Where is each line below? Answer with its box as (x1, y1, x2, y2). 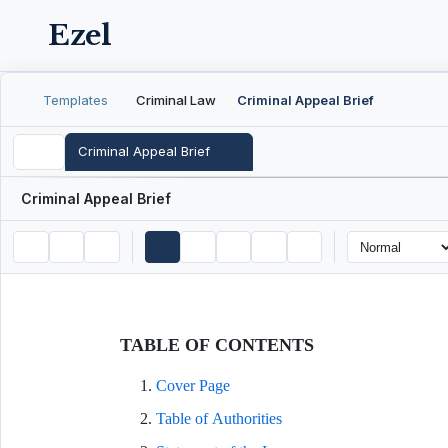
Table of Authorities (155, 410, 282, 427)
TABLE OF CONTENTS (119, 335, 314, 355)
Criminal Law (136, 91, 217, 108)
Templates (42, 91, 108, 108)
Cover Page (155, 377, 230, 394)
